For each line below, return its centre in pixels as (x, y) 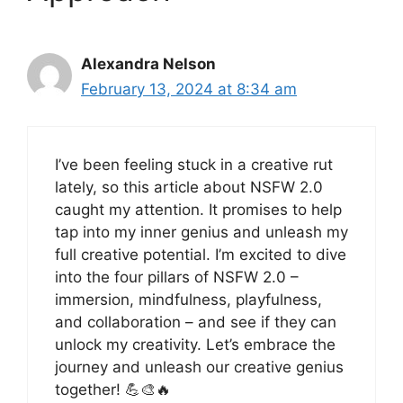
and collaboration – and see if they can (196, 322)
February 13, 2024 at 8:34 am (189, 90)
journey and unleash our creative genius (199, 367)
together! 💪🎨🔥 (113, 389)
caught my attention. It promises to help (198, 209)
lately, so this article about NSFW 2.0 (189, 187)
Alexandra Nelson (148, 64)
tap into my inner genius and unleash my (201, 232)
